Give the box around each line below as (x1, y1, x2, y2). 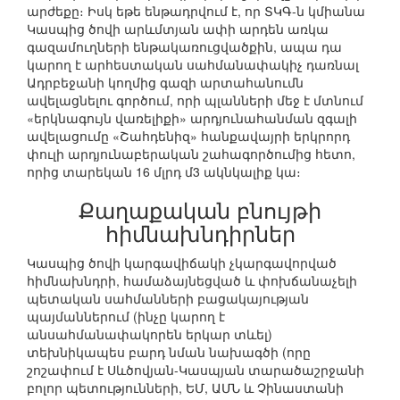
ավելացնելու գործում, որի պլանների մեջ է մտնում (27, 91, 363, 110)
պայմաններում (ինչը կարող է (27, 307, 225, 326)
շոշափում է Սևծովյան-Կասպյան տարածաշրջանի (27, 361, 364, 379)
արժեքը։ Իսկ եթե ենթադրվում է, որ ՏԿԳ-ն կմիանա (27, 2, 365, 21)
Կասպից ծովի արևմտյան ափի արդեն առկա (27, 20, 329, 38)
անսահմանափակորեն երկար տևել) (27, 325, 272, 344)
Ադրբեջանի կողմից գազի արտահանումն (27, 73, 304, 92)
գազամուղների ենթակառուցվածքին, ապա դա (27, 37, 342, 56)
